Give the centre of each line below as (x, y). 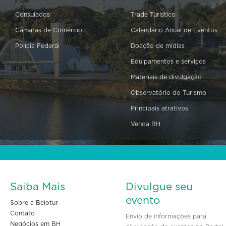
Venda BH (146, 124)
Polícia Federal (37, 46)
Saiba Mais (38, 187)
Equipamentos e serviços (168, 62)
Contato (22, 213)
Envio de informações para (166, 216)
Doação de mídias (158, 46)
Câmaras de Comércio (49, 30)
